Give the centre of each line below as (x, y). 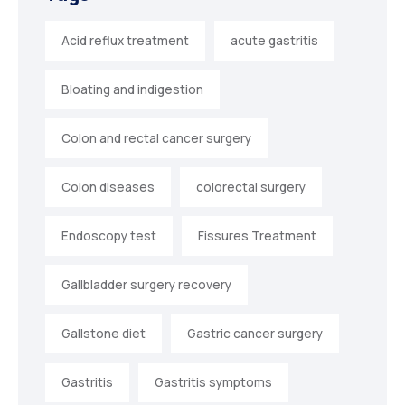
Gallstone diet (104, 334)
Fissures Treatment (257, 236)
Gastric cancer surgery (255, 334)
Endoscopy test (109, 236)
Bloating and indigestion (132, 90)
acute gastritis (274, 41)
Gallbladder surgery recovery (146, 285)
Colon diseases (108, 188)
